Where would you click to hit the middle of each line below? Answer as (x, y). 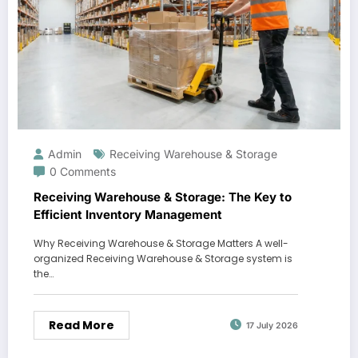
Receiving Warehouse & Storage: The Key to (163, 197)
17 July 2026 (272, 326)
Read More (82, 325)
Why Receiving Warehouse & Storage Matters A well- (161, 243)
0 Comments (83, 171)
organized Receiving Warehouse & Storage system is (163, 258)
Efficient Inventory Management (128, 214)
